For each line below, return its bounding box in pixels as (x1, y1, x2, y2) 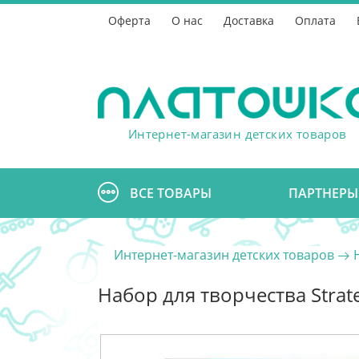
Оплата (295, 13, 336, 28)
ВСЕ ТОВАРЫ (130, 184, 212, 202)
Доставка (224, 13, 274, 28)
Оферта (108, 13, 151, 28)
